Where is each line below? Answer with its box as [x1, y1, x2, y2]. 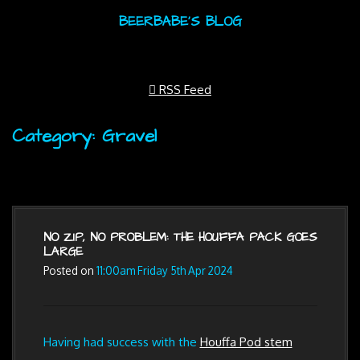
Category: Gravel [12, 124, 157, 149]
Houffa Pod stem [199, 333, 292, 350]
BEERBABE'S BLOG [118, 12, 242, 31]
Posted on [43, 263, 96, 277]
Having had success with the [43, 333, 200, 350]
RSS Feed [159, 82, 211, 97]
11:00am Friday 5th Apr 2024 [96, 263, 233, 277]
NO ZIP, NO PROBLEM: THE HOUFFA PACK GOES [43, 228, 317, 246]
